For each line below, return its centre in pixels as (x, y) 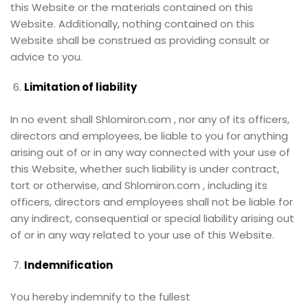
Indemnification (68, 265)
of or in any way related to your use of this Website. (142, 234)
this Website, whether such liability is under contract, (145, 168)
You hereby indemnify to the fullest (100, 297)
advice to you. (46, 57)
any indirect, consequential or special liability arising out (152, 218)
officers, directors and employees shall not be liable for (152, 201)
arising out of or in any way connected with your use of (150, 152)
